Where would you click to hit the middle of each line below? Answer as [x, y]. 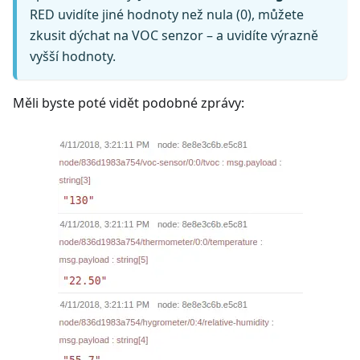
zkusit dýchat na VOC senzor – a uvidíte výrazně [174, 35]
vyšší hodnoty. [73, 56]
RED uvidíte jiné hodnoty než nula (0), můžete [167, 14]
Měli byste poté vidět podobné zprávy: [129, 102]
